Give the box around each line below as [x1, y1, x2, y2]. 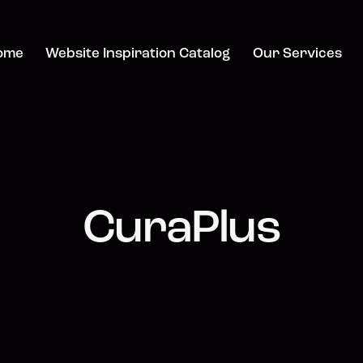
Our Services [252, 47, 342, 62]
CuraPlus [83, 207, 280, 254]
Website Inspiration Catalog [45, 47, 231, 62]
